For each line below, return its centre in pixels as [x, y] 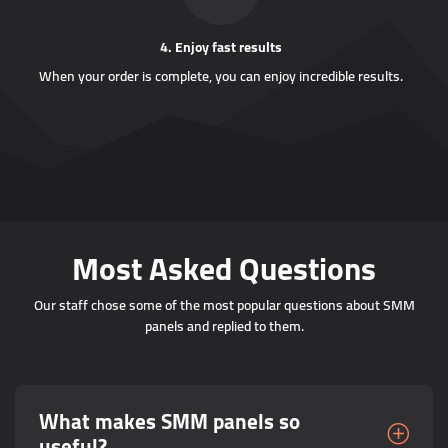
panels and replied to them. [224, 326]
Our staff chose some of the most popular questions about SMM [224, 305]
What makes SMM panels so [169, 421]
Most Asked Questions [224, 268]
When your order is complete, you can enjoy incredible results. [221, 76]
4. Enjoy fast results [221, 47]
